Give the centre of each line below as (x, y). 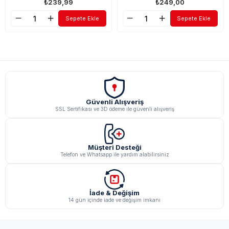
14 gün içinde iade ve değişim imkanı (114, 200)
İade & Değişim (114, 193)
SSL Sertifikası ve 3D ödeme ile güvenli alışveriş (114, 109)
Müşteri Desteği (114, 147)
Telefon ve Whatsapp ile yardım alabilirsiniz (114, 155)
